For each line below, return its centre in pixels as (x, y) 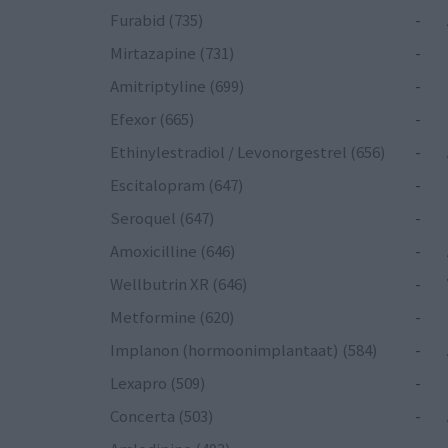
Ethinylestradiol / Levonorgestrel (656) (248, 152)
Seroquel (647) (162, 218)
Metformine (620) (172, 317)
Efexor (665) (152, 119)
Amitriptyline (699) (177, 86)
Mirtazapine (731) (172, 53)
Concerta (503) (162, 416)
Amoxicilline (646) (173, 251)
